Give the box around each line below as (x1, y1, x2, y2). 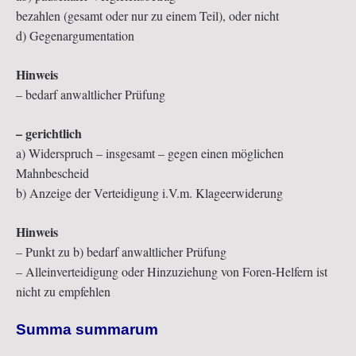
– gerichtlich (16, 123, 82, 142)
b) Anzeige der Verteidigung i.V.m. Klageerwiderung (16, 184, 283, 201)
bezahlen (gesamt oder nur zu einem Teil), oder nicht (16, 6, 279, 24)
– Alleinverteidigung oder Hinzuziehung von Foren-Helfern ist (16, 262, 327, 280)
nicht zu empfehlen (16, 282, 110, 300)
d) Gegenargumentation (16, 26, 134, 44)
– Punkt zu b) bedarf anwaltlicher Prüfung (16, 242, 226, 260)
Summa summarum (16, 320, 158, 338)
